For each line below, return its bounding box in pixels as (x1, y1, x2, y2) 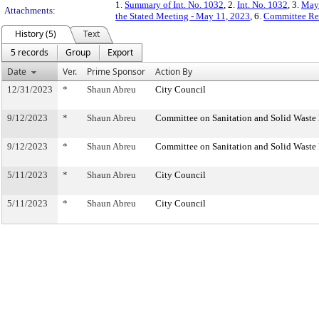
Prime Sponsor (87, 66, 145, 78)
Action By (155, 66, 192, 78)
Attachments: (4, 5, 56, 16)
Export (108, 46, 133, 58)
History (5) (15, 28, 56, 40)
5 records (11, 46, 48, 58)
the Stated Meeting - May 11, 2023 (115, 11, 250, 21)
